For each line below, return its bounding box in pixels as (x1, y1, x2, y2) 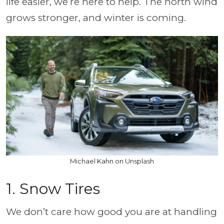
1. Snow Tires (6, 179, 100, 198)
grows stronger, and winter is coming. (6, 12, 186, 23)
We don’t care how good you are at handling (6, 205, 217, 217)
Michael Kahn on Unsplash (70, 156, 154, 165)
